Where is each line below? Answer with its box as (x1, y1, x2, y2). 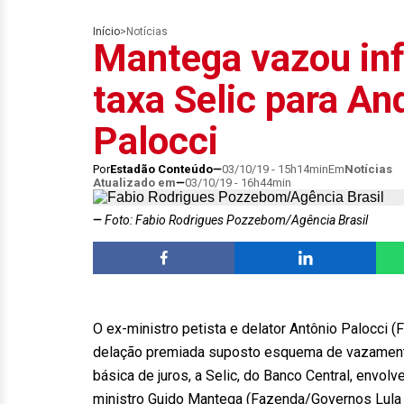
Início (93, 25, 120, 38)
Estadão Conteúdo (110, 162, 213, 176)
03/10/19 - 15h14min (222, 162, 328, 176)
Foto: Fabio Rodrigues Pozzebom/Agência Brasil (102, 213, 368, 227)
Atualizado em (93, 176, 176, 189)
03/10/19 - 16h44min (185, 176, 291, 189)
